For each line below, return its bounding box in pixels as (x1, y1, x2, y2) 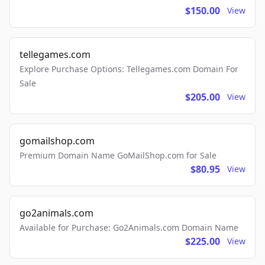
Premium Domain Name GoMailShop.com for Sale (20, 150, 216, 161)
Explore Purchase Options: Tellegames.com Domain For (20, 63, 238, 75)
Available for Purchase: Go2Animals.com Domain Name (20, 222, 238, 234)
